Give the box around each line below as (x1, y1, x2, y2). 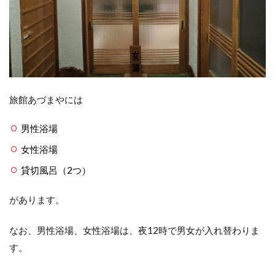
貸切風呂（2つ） (20, 164, 91, 176)
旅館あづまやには (9, 93, 83, 105)
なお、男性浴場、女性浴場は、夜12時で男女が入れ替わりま (9, 224, 260, 236)
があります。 (9, 193, 64, 205)
